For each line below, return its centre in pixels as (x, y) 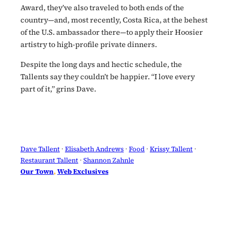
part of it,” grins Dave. (58, 89)
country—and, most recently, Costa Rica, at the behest (114, 20)
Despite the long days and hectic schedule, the (101, 64)
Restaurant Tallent (49, 160)
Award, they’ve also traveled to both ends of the (102, 8)
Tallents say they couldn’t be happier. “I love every (108, 76)
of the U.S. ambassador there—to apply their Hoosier (112, 32)
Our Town (37, 171)
